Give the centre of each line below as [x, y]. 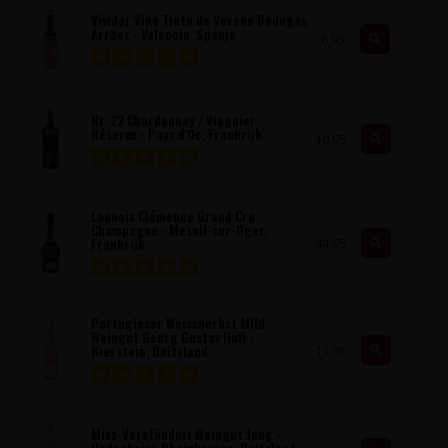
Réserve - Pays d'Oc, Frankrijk [176, 133]
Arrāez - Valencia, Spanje [163, 33]
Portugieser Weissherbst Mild [178, 323]
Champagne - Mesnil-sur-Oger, [179, 230]
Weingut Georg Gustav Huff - [172, 337]
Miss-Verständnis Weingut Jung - [186, 433]
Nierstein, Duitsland [149, 351]
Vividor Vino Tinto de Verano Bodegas [199, 19]
